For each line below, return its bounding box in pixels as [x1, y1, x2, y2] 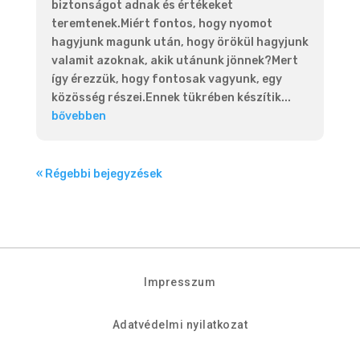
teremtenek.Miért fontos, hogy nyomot [51, 17, 272, 31]
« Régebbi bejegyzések [35, 167, 162, 182]
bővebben [51, 109, 106, 124]
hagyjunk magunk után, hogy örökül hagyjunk [51, 35, 309, 50]
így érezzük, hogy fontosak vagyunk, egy [51, 72, 282, 87]
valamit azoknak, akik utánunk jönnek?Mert [51, 54, 298, 68]
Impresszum [144, 276, 216, 289]
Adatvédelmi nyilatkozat [112, 318, 248, 332]
